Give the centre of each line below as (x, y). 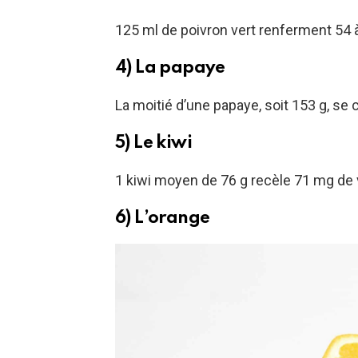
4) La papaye (170, 68)
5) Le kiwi (153, 143)
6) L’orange (163, 219)
